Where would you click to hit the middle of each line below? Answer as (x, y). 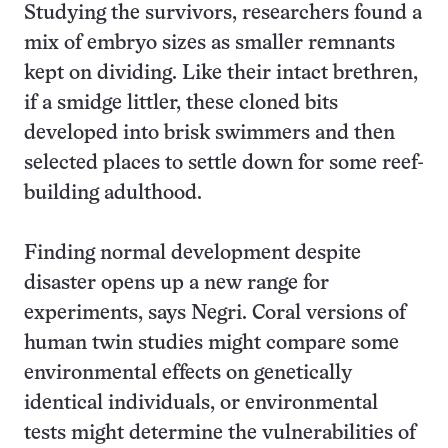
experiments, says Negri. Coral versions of (215, 313)
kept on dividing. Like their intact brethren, (221, 73)
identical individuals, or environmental (201, 403)
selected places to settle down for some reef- (224, 163)
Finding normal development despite (192, 253)
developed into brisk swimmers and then (209, 133)
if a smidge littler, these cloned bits (181, 103)
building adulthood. (113, 193)
